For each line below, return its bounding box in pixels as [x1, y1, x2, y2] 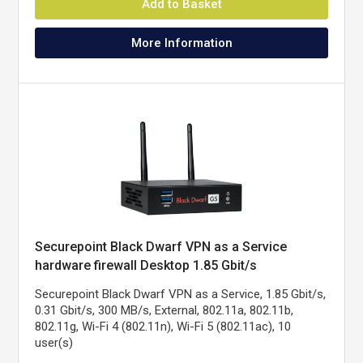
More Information [130, 36, 233, 50]
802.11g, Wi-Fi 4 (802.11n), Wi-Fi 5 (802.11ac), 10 [35, 319, 292, 334]
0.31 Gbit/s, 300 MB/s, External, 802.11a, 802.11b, [35, 303, 294, 318]
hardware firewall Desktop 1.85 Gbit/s [35, 258, 258, 273]
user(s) [35, 335, 74, 350]
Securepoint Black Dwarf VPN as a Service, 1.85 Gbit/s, [35, 287, 327, 301]
